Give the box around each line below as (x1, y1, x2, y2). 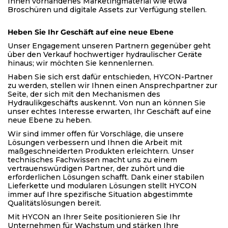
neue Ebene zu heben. (8, 116, 92, 125)
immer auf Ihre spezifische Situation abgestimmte (8, 190, 193, 199)
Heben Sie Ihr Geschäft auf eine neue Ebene (8, 27, 174, 37)
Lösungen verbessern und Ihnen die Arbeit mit (8, 138, 182, 147)
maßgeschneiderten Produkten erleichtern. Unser (8, 147, 194, 156)
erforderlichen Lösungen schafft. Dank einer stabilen (8, 173, 204, 182)
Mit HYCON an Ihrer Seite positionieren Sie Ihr (8, 212, 180, 221)
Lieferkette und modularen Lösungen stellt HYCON (8, 181, 197, 190)
